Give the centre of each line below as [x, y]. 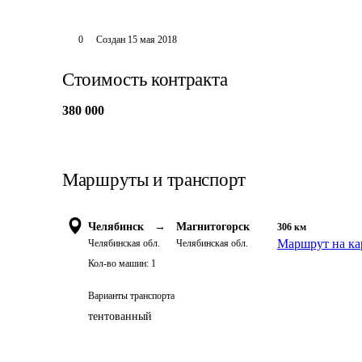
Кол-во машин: [118, 263]
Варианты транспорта [131, 296]
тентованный [120, 316]
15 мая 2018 [152, 40]
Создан [110, 40]
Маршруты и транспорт [154, 180]
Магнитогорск [213, 227]
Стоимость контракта [145, 80]
